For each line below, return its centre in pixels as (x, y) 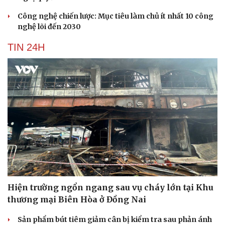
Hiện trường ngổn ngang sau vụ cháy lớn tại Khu (110, 188)
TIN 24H (26, 47)
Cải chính (24, 217)
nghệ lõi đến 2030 (49, 26)
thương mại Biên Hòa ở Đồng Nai (77, 200)
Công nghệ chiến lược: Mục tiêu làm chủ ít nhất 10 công (116, 16)
